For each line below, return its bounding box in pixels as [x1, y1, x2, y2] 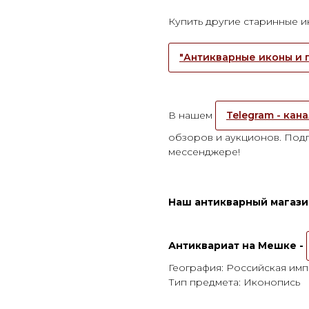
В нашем [168, 108, 215, 121]
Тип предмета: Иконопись [168, 275, 300, 288]
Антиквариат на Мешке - [168, 239, 306, 252]
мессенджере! [168, 145, 240, 158]
